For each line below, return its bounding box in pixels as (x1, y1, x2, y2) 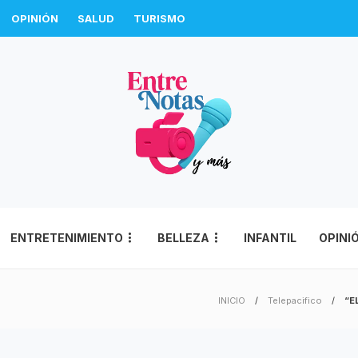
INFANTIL (244, 231, 296, 245)
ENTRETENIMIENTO (10, 231, 123, 245)
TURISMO (133, 12, 185, 25)
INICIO (218, 295, 245, 306)
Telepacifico (268, 295, 322, 306)
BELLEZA (157, 231, 209, 245)
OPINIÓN (11, 12, 58, 25)
